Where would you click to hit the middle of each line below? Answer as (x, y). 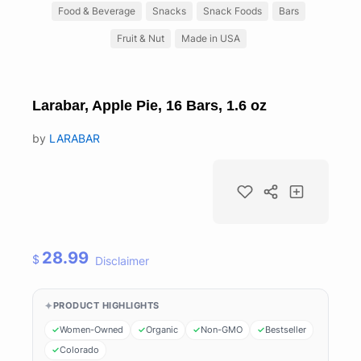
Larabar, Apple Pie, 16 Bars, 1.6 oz (149, 105)
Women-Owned (91, 329)
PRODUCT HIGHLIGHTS (106, 306)
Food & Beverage (97, 10)
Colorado (79, 349)
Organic (162, 329)
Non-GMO (222, 329)
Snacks (169, 10)
